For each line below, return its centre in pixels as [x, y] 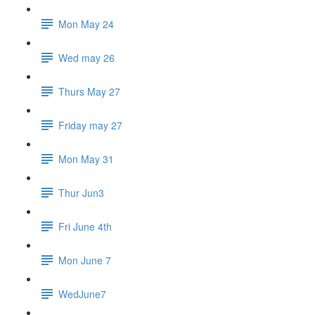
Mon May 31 [86, 159]
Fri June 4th [85, 226]
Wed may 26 [86, 57]
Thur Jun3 [81, 192]
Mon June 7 [85, 260]
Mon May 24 [86, 24]
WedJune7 [82, 294]
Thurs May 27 [89, 91]
